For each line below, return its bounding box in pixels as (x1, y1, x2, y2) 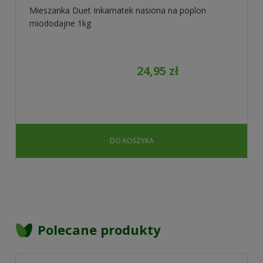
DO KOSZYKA (109, 136, 154, 146)
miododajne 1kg (29, 18, 91, 29)
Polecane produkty (38, 220, 161, 238)
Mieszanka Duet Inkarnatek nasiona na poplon (29, 5, 206, 16)
